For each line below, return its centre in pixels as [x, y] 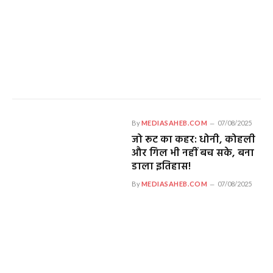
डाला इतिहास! [161, 166]
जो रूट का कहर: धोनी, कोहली [193, 140]
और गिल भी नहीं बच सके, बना [193, 153]
